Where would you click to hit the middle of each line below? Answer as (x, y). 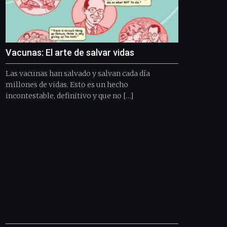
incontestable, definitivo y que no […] (69, 96)
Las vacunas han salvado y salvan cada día (78, 73)
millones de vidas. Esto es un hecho (67, 84)
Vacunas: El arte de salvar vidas (74, 52)
